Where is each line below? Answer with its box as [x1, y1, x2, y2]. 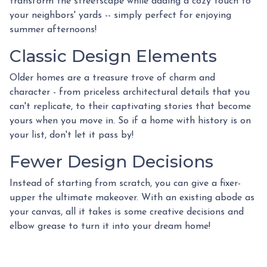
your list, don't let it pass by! [10, 130, 133, 140]
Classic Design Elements [10, 45, 217, 66]
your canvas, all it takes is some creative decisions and [10, 207, 244, 217]
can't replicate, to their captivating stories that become [10, 101, 251, 111]
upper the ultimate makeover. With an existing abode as [10, 193, 254, 203]
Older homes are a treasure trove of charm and [10, 73, 215, 83]
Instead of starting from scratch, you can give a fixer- [10, 178, 241, 188]
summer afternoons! [10, 24, 97, 35]
